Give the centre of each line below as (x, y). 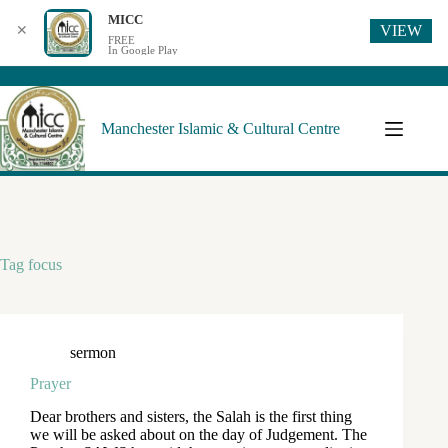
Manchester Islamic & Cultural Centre (220, 128)
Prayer (50, 383)
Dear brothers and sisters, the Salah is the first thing (191, 416)
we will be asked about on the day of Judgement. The (198, 434)
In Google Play (143, 50)
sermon (93, 352)
